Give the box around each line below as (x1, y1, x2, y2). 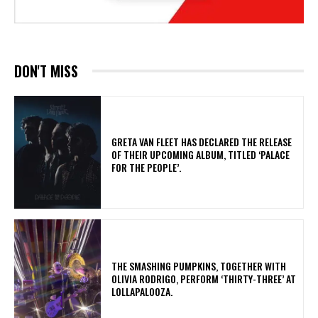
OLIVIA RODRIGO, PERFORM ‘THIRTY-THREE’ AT (111, 270, 297, 286)
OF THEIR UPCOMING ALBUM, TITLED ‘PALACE (111, 147, 290, 163)
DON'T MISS (14, 60, 78, 82)
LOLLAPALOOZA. (111, 283, 177, 299)
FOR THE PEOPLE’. (111, 160, 186, 175)
